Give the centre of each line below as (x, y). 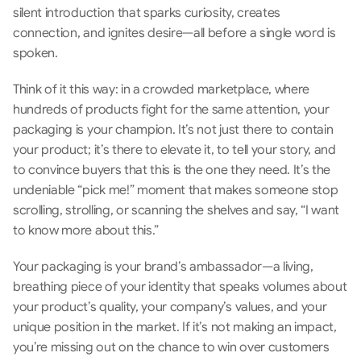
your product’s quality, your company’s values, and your (170, 307)
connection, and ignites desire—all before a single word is (174, 33)
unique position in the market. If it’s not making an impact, (175, 327)
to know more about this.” (86, 230)
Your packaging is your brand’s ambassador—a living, (163, 267)
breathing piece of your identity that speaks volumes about (180, 287)
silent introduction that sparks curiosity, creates (147, 13)
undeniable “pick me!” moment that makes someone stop (176, 190)
